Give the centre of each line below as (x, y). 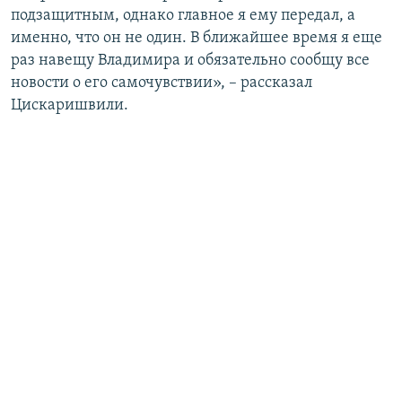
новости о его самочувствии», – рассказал (162, 83)
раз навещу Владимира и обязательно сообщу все (190, 61)
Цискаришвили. (70, 106)
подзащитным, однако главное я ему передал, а (183, 16)
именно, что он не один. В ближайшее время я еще (197, 39)
